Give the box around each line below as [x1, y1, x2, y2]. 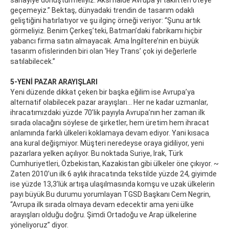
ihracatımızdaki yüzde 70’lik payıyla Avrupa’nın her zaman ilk [10, 108, 205, 117]
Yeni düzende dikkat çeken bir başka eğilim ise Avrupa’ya [10, 88, 195, 97]
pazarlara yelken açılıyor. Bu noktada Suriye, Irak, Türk [10, 149, 183, 158]
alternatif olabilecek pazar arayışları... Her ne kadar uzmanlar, [10, 98, 208, 107]
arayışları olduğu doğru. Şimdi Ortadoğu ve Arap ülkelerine [10, 211, 197, 219]
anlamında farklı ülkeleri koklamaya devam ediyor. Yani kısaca [10, 129, 209, 138]
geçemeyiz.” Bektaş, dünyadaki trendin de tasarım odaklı [10, 6, 194, 15]
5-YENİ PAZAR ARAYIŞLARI [10, 78, 105, 86]
